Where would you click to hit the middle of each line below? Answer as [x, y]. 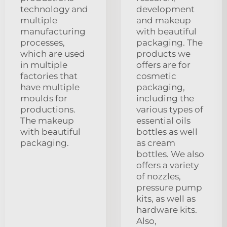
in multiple [44, 65]
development [165, 9]
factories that [49, 76]
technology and [54, 9]
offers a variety [167, 165]
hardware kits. [167, 210]
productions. [48, 109]
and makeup [164, 20]
